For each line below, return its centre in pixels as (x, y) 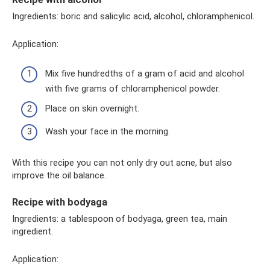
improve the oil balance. (59, 175)
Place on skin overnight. (92, 109)
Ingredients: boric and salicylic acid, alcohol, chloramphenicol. (133, 17)
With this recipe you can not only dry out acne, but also (122, 162)
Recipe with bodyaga (60, 202)
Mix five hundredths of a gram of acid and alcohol (145, 73)
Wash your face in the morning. (108, 131)
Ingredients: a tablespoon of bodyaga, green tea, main (120, 219)
